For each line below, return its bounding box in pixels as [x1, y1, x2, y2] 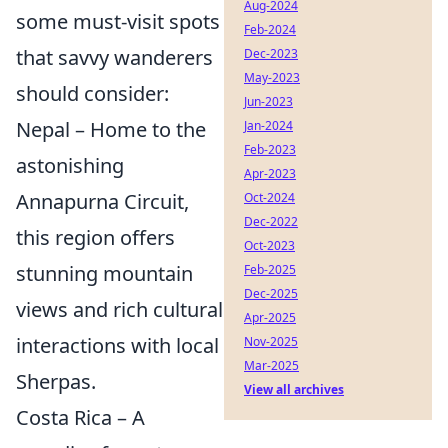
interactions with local [16, 331, 219, 359]
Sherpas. [16, 367, 96, 395]
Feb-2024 [244, 21, 296, 38]
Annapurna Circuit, [16, 187, 189, 215]
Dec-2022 [244, 213, 298, 230]
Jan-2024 [244, 117, 293, 134]
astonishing [16, 151, 124, 179]
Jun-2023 [244, 93, 293, 110]
